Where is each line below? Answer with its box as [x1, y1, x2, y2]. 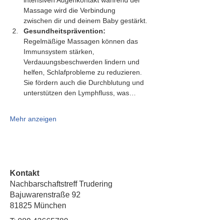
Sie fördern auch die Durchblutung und [24, 79, 146, 86]
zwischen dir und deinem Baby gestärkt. [24, 17, 147, 25]
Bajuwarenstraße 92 [10, 191, 81, 199]
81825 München [10, 201, 66, 210]
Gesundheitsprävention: [24, 27, 106, 35]
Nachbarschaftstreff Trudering [10, 180, 112, 188]
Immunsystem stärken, [24, 48, 96, 55]
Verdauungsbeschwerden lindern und [24, 58, 141, 66]
